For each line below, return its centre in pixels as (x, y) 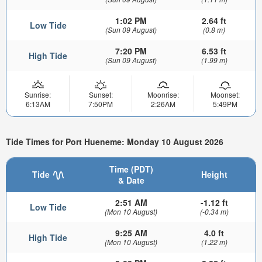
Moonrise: (163, 94)
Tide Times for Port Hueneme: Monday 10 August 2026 (115, 142)
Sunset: (101, 94)
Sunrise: (38, 94)
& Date (131, 180)
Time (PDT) (131, 169)
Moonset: (225, 94)
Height (214, 174)
